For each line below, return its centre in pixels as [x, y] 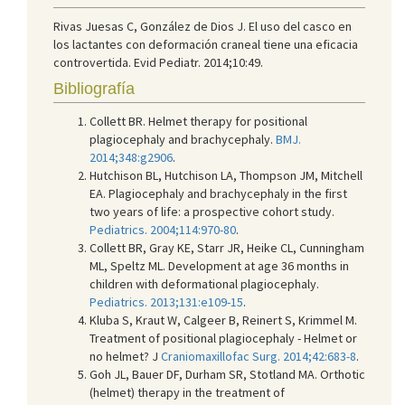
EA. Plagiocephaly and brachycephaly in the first [218, 193]
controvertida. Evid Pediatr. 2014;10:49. [158, 62]
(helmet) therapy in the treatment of [187, 392]
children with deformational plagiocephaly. [204, 283]
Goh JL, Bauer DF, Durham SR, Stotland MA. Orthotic [227, 374]
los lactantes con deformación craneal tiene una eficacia [206, 44]
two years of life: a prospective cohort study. [212, 211]
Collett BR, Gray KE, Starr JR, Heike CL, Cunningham [227, 247]
